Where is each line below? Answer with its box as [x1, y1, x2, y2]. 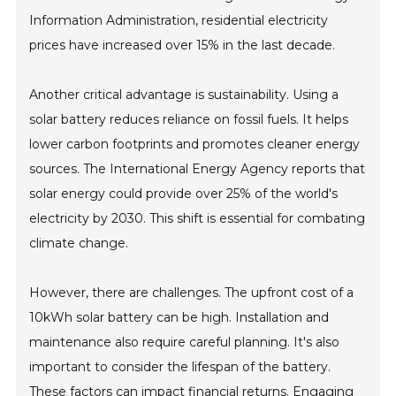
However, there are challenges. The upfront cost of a [29, 285, 354, 301]
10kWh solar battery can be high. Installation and [29, 309, 330, 326]
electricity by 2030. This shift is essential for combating [29, 210, 366, 227]
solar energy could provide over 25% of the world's [29, 186, 339, 202]
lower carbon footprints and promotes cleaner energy [29, 136, 361, 153]
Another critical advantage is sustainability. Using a [29, 87, 339, 103]
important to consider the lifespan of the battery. [29, 359, 331, 376]
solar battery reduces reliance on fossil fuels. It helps [29, 111, 349, 128]
